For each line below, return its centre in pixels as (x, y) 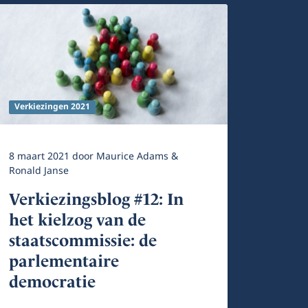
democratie (52, 282)
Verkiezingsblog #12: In (96, 199)
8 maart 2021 (41, 156)
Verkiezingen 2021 (52, 107)
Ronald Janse (39, 171)
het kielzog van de (77, 220)
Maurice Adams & (137, 156)
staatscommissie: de (83, 241)
